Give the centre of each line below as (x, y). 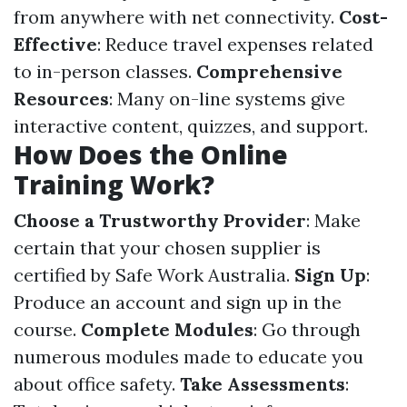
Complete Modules (167, 329)
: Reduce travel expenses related (235, 44)
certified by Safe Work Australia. (154, 275)
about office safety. (97, 384)
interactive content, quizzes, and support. (191, 126)
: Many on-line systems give (227, 99)
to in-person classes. (105, 71)
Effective (55, 44)
